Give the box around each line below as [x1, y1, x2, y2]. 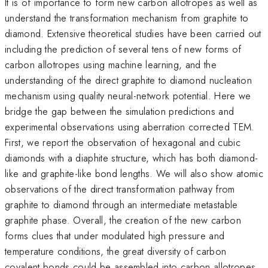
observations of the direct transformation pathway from [5, 181, 235, 196]
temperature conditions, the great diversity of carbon [5, 243, 227, 258]
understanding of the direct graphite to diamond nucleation [5, 72, 252, 87]
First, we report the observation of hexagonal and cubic [5, 135, 241, 150]
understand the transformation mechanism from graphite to [5, 10, 249, 25]
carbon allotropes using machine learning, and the [5, 57, 217, 72]
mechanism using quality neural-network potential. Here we [5, 88, 251, 103]
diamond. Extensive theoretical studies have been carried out [5, 26, 261, 41]
